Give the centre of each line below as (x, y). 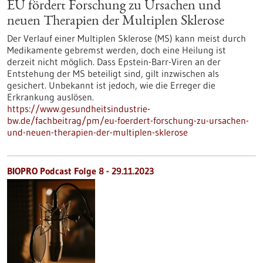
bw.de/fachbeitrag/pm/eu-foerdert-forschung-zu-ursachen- (128, 120)
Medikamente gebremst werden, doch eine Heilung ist (117, 50)
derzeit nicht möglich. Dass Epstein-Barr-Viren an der (114, 62)
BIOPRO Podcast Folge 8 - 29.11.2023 (80, 171)
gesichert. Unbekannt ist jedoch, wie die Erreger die (111, 85)
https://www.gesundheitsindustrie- (79, 109)
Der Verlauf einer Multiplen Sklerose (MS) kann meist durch (127, 38)
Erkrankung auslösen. (50, 97)
